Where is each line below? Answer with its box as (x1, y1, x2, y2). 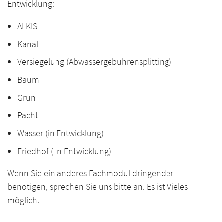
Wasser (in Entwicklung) (17, 127, 104, 139)
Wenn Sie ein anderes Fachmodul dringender (7, 167, 173, 179)
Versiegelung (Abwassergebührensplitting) (17, 55, 171, 67)
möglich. (7, 194, 39, 206)
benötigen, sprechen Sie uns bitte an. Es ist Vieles (7, 180, 188, 192)
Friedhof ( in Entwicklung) (17, 145, 111, 157)
